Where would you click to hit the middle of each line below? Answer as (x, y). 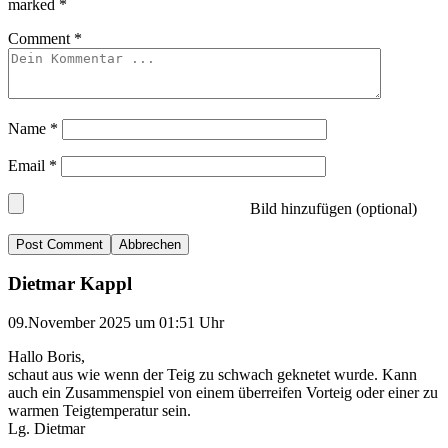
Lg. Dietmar (46, 428)
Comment (41, 38)
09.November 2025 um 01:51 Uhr (116, 322)
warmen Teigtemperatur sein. (99, 410)
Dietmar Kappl (70, 284)
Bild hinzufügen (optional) (331, 208)
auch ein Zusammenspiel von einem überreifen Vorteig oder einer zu (223, 392)
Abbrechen (150, 244)
